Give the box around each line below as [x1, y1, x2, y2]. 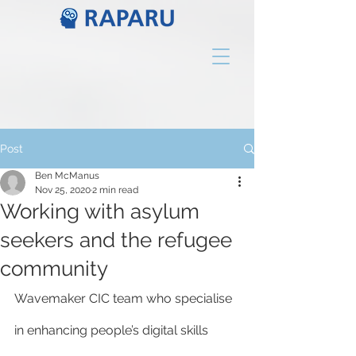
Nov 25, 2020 [35, 184, 91, 195]
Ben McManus [35, 170, 99, 181]
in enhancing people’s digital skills [14, 323, 211, 338]
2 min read [92, 184, 138, 195]
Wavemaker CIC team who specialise [14, 291, 235, 306]
